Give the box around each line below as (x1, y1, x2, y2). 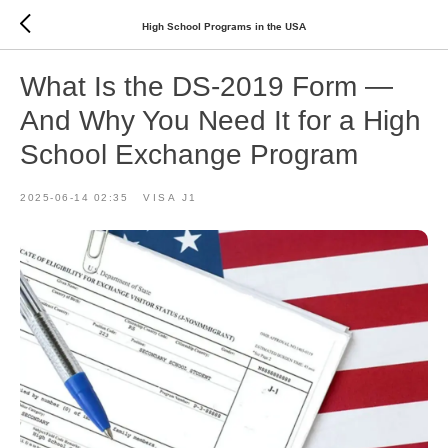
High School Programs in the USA (142, 19, 306, 32)
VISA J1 (143, 192, 198, 203)
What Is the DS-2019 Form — (20, 71, 393, 102)
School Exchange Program (20, 139, 358, 170)
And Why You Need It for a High (20, 105, 421, 136)
